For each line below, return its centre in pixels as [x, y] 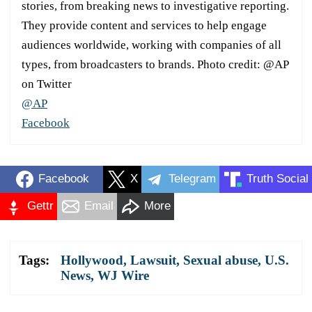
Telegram [192, 179]
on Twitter [47, 84]
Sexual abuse [220, 260]
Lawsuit [153, 260]
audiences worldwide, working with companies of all [151, 45]
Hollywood [92, 260]
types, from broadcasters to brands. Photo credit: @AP [155, 64]
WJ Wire [123, 275]
